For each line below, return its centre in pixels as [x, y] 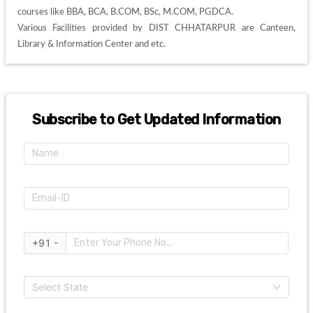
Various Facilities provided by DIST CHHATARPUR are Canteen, [156, 28]
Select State [60, 287]
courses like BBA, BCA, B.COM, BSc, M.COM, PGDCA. [126, 12]
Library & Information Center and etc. [92, 44]
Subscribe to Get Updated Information [156, 119]
